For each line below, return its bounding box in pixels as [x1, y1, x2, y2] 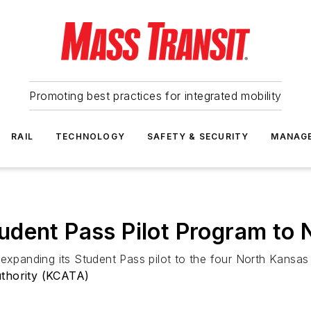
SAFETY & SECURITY [147, 131, 249, 142]
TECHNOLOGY [56, 131, 125, 142]
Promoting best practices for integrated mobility [29, 89, 282, 103]
